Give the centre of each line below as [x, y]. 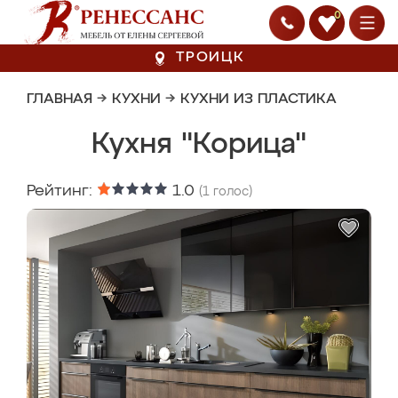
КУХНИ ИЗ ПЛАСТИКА [259, 99]
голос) [231, 192]
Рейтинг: [62, 191]
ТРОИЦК [211, 58]
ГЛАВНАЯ [60, 99]
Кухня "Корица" [199, 145]
